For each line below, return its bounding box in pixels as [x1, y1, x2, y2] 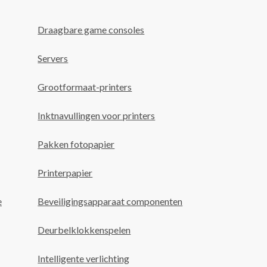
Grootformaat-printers [38, 81, 132, 92]
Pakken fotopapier [38, 138, 115, 150]
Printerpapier [38, 167, 93, 178]
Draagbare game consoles [38, 24, 145, 35]
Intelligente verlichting [38, 253, 130, 264]
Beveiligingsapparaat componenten [38, 195, 183, 207]
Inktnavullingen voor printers [38, 110, 156, 121]
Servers [38, 52, 69, 64]
